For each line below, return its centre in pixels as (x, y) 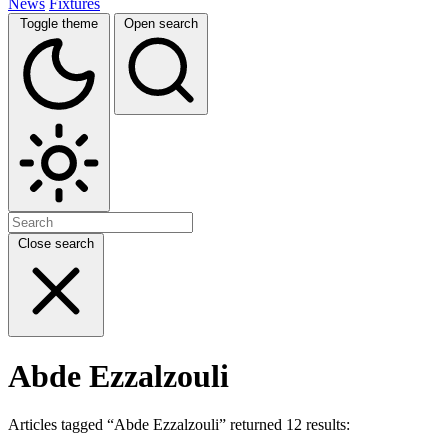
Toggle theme (59, 23)
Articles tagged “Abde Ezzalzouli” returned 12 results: (179, 425)
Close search (56, 243)
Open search (161, 23)
